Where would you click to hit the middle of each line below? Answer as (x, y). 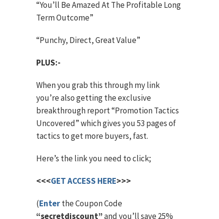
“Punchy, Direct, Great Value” (88, 40)
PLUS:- (48, 63)
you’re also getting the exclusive (94, 98)
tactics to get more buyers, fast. (92, 136)
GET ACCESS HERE (84, 181)
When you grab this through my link (98, 85)
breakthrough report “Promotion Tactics (108, 111)
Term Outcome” (65, 18)
